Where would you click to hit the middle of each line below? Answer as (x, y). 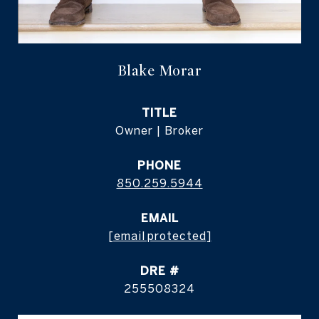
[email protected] (159, 236)
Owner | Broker (159, 131)
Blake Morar (159, 71)
